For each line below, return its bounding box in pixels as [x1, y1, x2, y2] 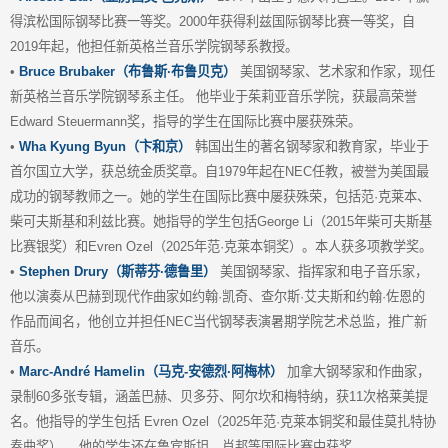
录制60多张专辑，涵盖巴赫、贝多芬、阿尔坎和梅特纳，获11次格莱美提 [10, 388, 428, 404]
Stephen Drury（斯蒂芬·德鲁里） [19, 263, 216, 279]
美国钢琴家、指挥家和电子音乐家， [216, 263, 428, 279]
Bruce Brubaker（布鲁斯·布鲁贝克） [19, 63, 236, 79]
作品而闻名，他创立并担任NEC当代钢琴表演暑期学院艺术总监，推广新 [10, 313, 427, 329]
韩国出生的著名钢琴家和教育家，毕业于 [191, 138, 429, 154]
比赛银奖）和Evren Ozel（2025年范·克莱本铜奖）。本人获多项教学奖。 [10, 238, 432, 254]
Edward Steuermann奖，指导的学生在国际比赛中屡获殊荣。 [10, 113, 361, 129]
